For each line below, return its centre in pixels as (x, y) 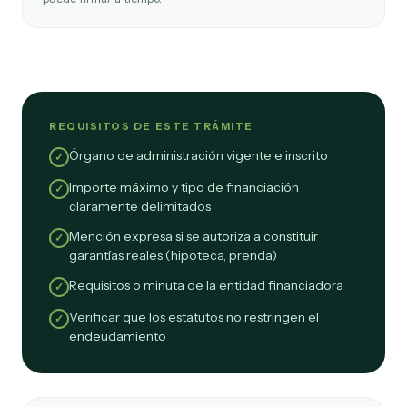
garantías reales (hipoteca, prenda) (173, 255)
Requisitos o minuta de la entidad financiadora (206, 285)
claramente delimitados (140, 206)
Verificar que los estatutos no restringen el (194, 317)
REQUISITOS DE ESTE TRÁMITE (152, 126)
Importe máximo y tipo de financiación (184, 187)
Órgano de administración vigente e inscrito (199, 155)
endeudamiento (118, 336)
